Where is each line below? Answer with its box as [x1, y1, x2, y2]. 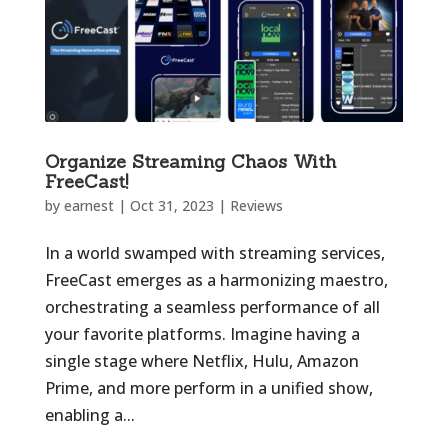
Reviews [229, 196, 283, 216]
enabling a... [44, 404, 135, 427]
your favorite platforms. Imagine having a [44, 323, 360, 346]
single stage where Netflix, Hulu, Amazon [44, 350, 359, 373]
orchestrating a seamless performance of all [44, 296, 380, 319]
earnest [63, 196, 114, 216]
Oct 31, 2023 [129, 196, 214, 216]
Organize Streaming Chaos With [44, 150, 336, 174]
